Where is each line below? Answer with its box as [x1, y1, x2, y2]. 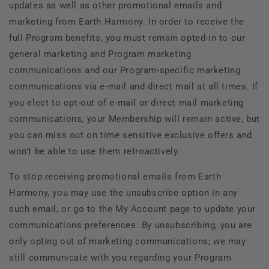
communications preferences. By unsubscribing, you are [9, 219, 252, 231]
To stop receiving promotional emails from [9, 171, 199, 182]
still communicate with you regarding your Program [9, 252, 232, 263]
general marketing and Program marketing [9, 48, 192, 59]
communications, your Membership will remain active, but [9, 113, 261, 124]
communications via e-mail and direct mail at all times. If [9, 80, 258, 92]
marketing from [9, 16, 79, 27]
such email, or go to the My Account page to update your [9, 203, 256, 214]
